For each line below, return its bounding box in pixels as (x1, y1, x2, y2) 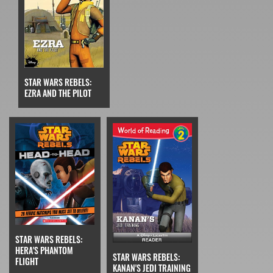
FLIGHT (15, 254, 38, 268)
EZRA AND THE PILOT (24, 87, 91, 100)
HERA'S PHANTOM (15, 243, 73, 257)
